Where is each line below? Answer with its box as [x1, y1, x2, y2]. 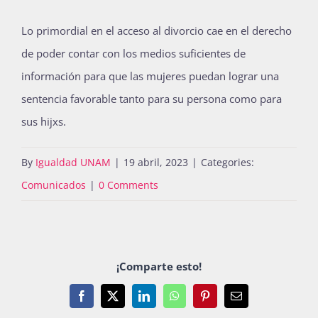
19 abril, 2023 [124, 155, 188, 169]
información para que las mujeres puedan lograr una [21, 69, 279, 83]
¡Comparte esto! [116, 258, 202, 273]
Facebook [80, 295, 125, 307]
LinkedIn [143, 295, 185, 307]
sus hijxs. [21, 114, 69, 128]
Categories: [201, 155, 254, 169]
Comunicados [21, 178, 86, 192]
